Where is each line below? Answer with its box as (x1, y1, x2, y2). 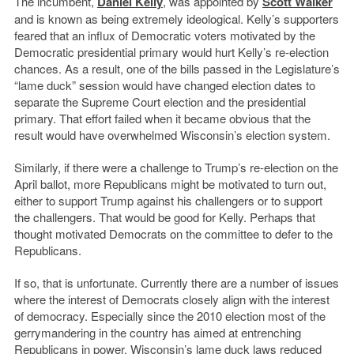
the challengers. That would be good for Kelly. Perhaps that (13, 208, 315, 225)
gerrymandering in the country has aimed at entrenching (13, 323, 301, 341)
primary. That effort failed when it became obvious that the (13, 109, 311, 126)
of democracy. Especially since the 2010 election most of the (13, 307, 326, 324)
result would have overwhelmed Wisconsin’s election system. (13, 126, 330, 143)
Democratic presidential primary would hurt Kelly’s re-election (13, 43, 329, 60)
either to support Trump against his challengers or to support (13, 191, 322, 209)
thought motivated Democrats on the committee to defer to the (13, 224, 333, 242)
